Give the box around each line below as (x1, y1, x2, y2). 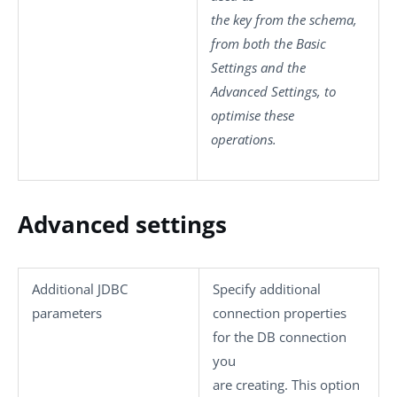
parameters (32, 304, 102, 322)
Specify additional (213, 280, 321, 298)
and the (257, 58, 306, 76)
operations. (211, 129, 276, 148)
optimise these (211, 105, 294, 124)
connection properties (213, 304, 346, 322)
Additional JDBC (32, 280, 128, 298)
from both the (211, 34, 296, 52)
